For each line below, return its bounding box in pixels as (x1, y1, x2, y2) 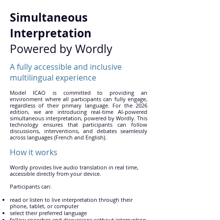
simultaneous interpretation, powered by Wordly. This (10, 114, 147, 122)
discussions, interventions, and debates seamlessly (10, 127, 147, 135)
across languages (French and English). (10, 134, 107, 141)
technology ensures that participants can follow (10, 121, 147, 128)
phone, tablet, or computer (10, 202, 79, 210)
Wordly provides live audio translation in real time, (10, 164, 138, 171)
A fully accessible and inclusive (10, 61, 122, 72)
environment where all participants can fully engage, (10, 95, 147, 103)
